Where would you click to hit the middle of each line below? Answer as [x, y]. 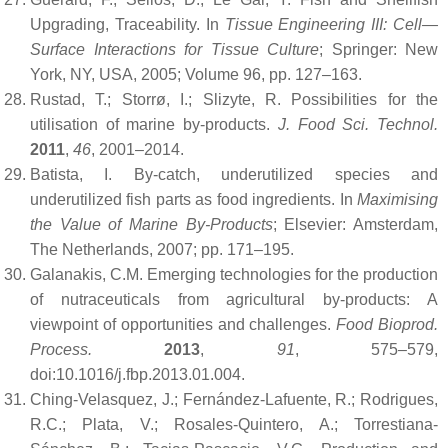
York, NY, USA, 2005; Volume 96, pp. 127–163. [196, 74]
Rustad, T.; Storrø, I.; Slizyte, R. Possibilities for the [234, 99]
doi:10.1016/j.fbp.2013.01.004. [137, 374]
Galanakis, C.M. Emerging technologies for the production [234, 274]
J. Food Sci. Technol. [358, 124]
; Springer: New [378, 49]
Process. [61, 349]
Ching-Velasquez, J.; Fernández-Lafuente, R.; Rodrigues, [234, 399]
